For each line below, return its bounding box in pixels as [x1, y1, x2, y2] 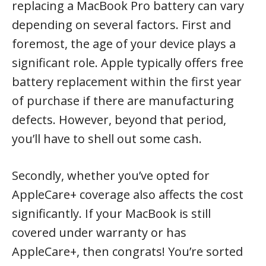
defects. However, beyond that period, [12, 111, 226, 128]
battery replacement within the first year [12, 73, 242, 90]
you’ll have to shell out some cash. [12, 130, 202, 147]
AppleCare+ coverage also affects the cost [12, 186, 243, 202]
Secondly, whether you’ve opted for [12, 167, 210, 183]
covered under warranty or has [12, 224, 186, 240]
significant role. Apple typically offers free [12, 54, 243, 71]
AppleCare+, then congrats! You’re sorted [12, 243, 243, 259]
